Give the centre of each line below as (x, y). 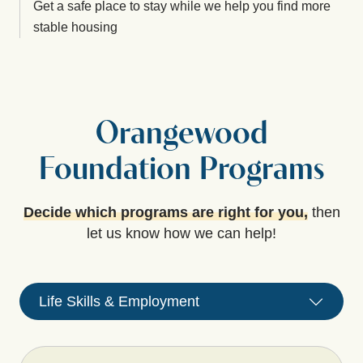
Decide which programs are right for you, (165, 212)
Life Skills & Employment (119, 301)
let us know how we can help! (181, 233)
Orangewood (181, 135)
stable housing (75, 27)
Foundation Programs (181, 171)
